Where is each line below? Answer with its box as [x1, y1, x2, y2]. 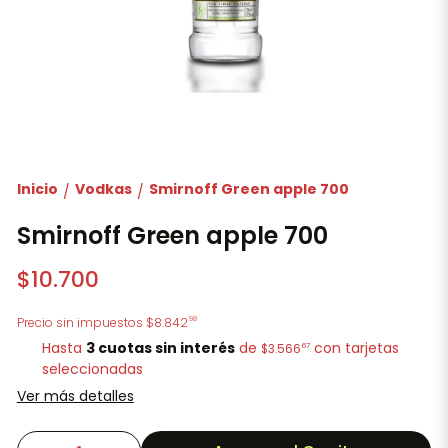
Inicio [16, 179, 58, 199]
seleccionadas [42, 359, 144, 379]
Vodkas [74, 179, 132, 199]
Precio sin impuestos [16, 313, 146, 331]
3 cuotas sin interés [86, 338, 236, 358]
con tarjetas [310, 338, 400, 358]
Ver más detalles [16, 386, 134, 406]
